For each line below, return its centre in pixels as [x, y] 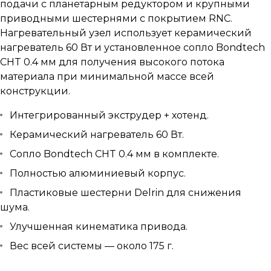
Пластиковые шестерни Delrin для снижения [126, 193]
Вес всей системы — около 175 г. [92, 246]
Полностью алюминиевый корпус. [98, 173]
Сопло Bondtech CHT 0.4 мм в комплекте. [114, 154]
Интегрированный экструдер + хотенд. [109, 115]
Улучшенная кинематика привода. [99, 227]
